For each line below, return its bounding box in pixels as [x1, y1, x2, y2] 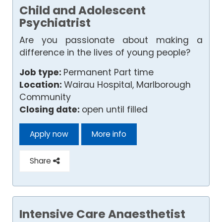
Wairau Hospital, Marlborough [64, 78, 191, 91]
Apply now [30, 128, 68, 139]
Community [19, 91, 71, 103]
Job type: [19, 66, 63, 78]
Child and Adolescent [19, 2, 146, 18]
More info [92, 128, 126, 139]
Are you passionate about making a [19, 34, 203, 46]
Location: [19, 78, 64, 91]
